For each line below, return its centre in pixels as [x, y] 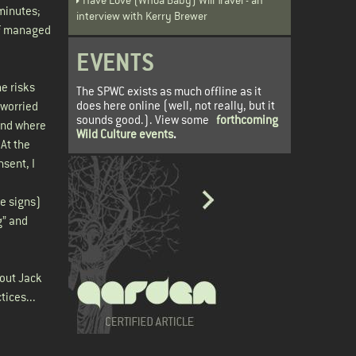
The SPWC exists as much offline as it [169, 91]
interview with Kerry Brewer [142, 15]
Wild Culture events [125, 133]
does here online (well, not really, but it [176, 105]
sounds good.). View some [146, 119]
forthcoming [247, 119]
